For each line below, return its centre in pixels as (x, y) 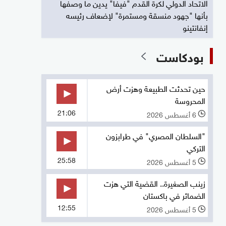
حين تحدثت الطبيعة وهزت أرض (156, 88)
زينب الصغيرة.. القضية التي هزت (155, 183)
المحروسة (190, 100)
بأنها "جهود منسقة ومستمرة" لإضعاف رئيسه (137, 14)
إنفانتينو (195, 26)
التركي (196, 147)
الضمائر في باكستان (174, 195)
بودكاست (180, 55)
